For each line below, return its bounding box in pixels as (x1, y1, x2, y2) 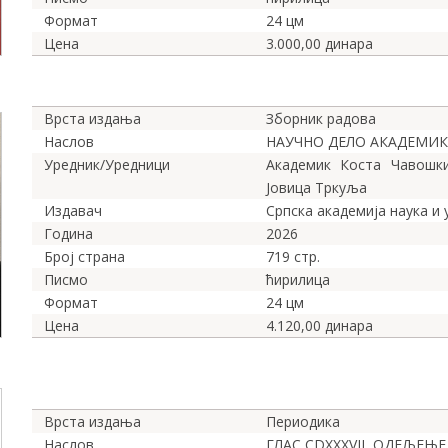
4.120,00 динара (266, 316, 373, 336)
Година (44, 224, 93, 244)
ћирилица (266, 270, 330, 290)
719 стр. (266, 247, 320, 267)
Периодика (266, 411, 340, 431)
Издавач (44, 201, 102, 221)
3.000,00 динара (266, 34, 373, 54)
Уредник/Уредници (44, 155, 170, 175)
